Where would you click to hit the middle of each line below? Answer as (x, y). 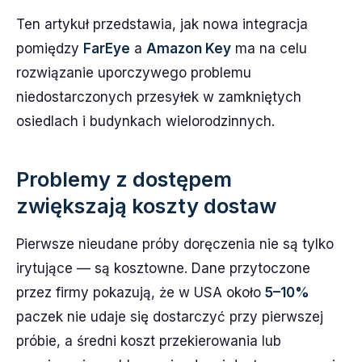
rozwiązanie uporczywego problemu (134, 73)
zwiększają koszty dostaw (146, 206)
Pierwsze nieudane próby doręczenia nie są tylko (175, 244)
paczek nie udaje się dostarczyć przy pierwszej (170, 317)
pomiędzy (50, 48)
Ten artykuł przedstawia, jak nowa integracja (162, 24)
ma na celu (269, 48)
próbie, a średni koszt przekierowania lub (149, 341)
